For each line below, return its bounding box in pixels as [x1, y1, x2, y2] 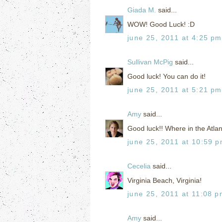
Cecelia [127, 162, 151, 170]
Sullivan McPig [127, 57, 173, 66]
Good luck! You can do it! [127, 72, 206, 80]
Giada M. [127, 5, 156, 14]
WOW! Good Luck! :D [127, 20, 195, 28]
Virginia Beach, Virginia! [127, 176, 202, 184]
